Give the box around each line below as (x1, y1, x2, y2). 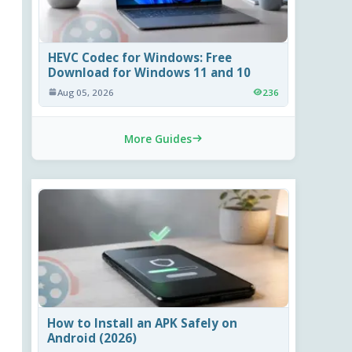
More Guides (124, 130, 192, 146)
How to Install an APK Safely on (47, 314, 238, 331)
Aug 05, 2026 (57, 86, 115, 98)
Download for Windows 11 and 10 (48, 64, 251, 81)
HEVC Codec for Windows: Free (48, 49, 233, 66)
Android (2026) (47, 329, 137, 346)
